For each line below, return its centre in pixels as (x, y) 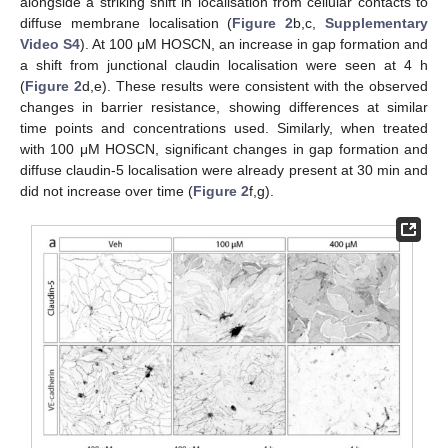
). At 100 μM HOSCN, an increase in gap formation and (254, 44)
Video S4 (50, 44)
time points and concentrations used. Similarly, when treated (224, 128)
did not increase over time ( (106, 191)
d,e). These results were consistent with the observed (255, 86)
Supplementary (377, 23)
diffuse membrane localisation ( (126, 23)
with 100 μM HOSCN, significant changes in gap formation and (224, 149)
